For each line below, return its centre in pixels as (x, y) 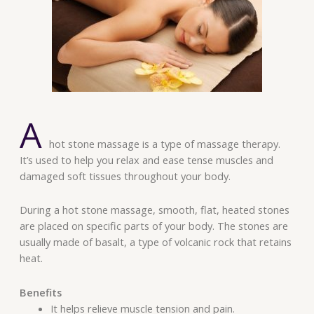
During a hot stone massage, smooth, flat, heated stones (155, 210)
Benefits (41, 292)
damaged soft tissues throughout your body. (125, 176)
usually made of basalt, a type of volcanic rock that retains (156, 242)
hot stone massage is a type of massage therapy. (165, 143)
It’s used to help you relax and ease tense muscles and (146, 159)
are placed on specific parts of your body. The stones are (154, 226)
